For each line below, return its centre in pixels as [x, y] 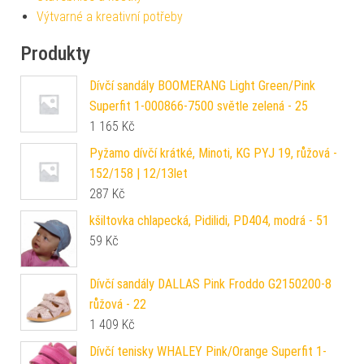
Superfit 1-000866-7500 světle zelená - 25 [199, 106]
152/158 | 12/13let [139, 174]
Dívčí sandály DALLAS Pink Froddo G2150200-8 [210, 284]
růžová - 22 [118, 305]
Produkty [55, 54]
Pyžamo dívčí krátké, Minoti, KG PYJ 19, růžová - [213, 154]
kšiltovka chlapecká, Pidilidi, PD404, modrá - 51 [209, 221]
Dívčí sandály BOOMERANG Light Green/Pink [202, 86]
